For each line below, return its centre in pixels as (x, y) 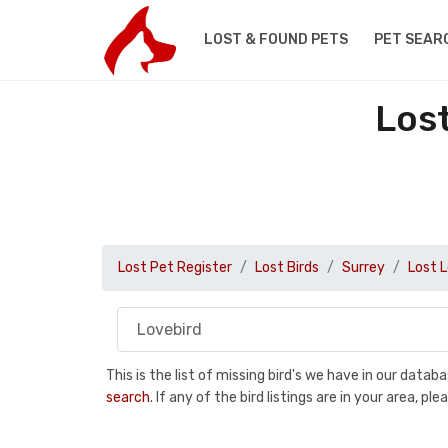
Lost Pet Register (175, 267)
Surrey (363, 267)
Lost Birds (287, 267)
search (128, 397)
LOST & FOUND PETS (275, 39)
